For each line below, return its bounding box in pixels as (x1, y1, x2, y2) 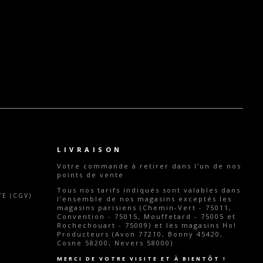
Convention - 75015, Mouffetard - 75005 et (57, 212, 236, 221)
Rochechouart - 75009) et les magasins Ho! (57, 221, 237, 230)
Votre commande (57, 161, 132, 170)
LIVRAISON (57, 145, 123, 154)
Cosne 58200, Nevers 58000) (57, 238, 173, 247)
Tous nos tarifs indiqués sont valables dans (57, 186, 241, 194)
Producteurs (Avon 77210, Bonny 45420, (57, 230, 223, 238)
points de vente (57, 170, 124, 179)
